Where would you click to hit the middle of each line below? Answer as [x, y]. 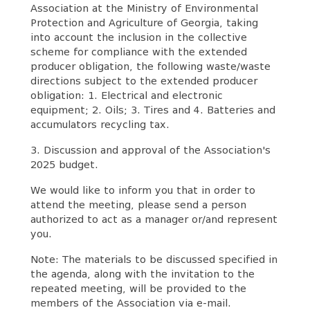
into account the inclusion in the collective [138, 37]
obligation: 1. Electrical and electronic [126, 95]
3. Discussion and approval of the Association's [150, 150]
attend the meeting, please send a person [138, 205]
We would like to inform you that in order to [143, 190]
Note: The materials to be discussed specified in [154, 259]
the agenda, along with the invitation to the [142, 274]
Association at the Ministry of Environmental [144, 8]
